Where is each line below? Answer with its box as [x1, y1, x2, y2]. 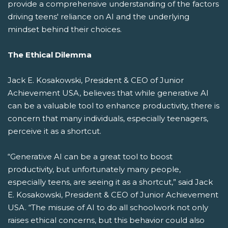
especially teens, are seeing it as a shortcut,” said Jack [8, 177, 213, 187]
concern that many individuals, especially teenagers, [8, 113, 208, 123]
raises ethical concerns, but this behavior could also [8, 215, 205, 225]
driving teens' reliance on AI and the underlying [8, 12, 189, 21]
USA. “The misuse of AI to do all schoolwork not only [8, 203, 208, 212]
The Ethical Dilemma [8, 50, 92, 60]
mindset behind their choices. [8, 24, 122, 34]
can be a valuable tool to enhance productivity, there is [8, 101, 219, 110]
